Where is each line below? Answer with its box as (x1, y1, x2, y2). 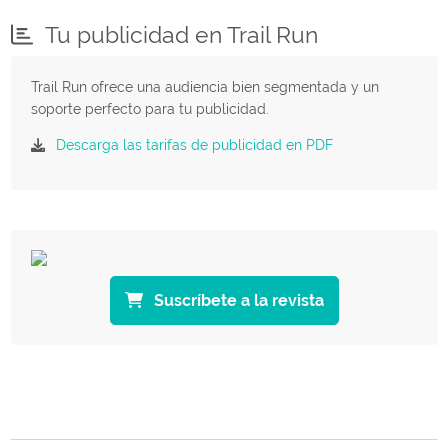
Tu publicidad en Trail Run (40, 21, 319, 48)
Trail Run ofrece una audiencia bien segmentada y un (30, 78, 379, 95)
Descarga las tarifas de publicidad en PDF (55, 136, 333, 153)
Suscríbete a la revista (149, 290, 324, 310)
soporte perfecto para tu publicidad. (30, 100, 269, 117)
